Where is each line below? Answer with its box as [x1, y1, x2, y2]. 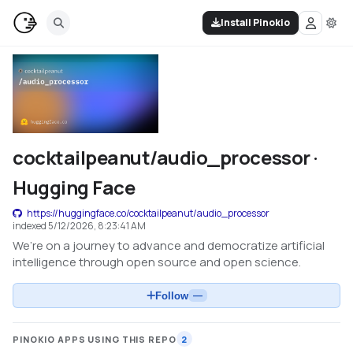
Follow [154, 289, 188, 302]
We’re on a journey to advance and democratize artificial [13, 237, 325, 254]
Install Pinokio [221, 16, 290, 29]
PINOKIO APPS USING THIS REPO [13, 333, 176, 345]
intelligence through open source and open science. [13, 254, 301, 270]
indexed [13, 219, 48, 232]
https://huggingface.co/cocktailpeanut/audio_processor [27, 206, 269, 220]
